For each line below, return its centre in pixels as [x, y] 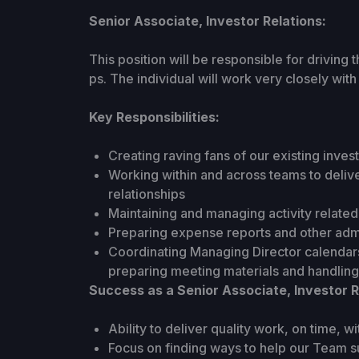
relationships [146, 194]
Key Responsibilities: [154, 117]
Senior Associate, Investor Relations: [207, 21]
